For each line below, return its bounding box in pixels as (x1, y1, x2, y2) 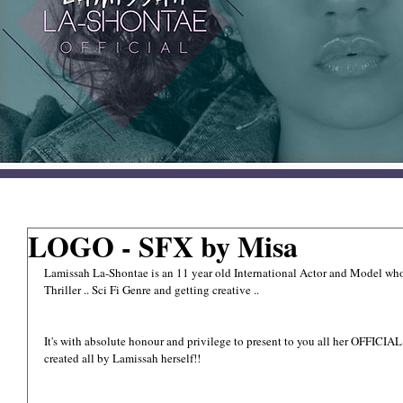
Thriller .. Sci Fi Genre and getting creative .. (44, 282, 259, 298)
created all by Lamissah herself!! (44, 350, 201, 366)
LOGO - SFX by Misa (28, 225, 298, 267)
